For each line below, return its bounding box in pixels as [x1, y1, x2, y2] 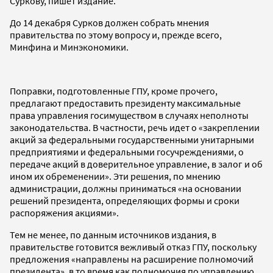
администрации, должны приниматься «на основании [10, 182, 241, 194]
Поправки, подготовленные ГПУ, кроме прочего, [10, 84, 218, 97]
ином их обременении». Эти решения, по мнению [10, 169, 221, 182]
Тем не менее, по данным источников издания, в [10, 228, 216, 241]
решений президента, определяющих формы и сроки [10, 194, 239, 207]
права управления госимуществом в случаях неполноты [10, 108, 249, 121]
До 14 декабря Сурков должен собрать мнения [10, 16, 209, 29]
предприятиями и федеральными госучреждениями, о [10, 145, 244, 158]
